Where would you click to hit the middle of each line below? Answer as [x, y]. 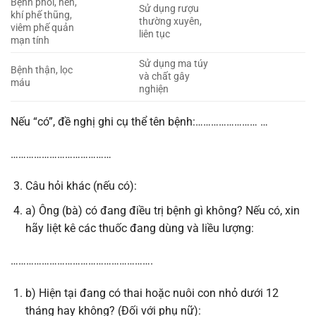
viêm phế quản [42, 28]
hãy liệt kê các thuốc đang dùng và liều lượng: [139, 229]
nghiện [154, 89]
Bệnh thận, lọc [42, 70]
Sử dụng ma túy [174, 63]
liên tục [155, 34]
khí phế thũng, [41, 15]
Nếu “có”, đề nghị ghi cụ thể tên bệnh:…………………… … [139, 121]
